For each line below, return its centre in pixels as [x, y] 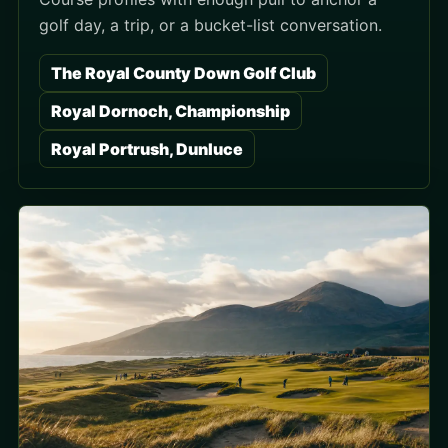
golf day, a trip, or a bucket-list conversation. [210, 24]
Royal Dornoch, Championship [170, 110]
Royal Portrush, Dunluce [147, 148]
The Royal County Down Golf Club [183, 72]
